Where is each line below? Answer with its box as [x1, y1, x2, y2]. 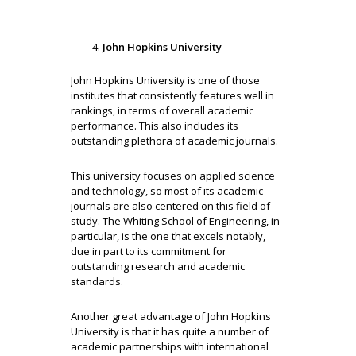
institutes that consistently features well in [71, 88, 274, 103]
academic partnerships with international [71, 339, 269, 354]
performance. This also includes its [71, 118, 238, 133]
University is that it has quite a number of [71, 324, 269, 339]
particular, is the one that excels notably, [71, 229, 265, 244]
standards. [71, 274, 123, 289]
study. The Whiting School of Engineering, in [71, 214, 280, 229]
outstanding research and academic [71, 259, 245, 274]
